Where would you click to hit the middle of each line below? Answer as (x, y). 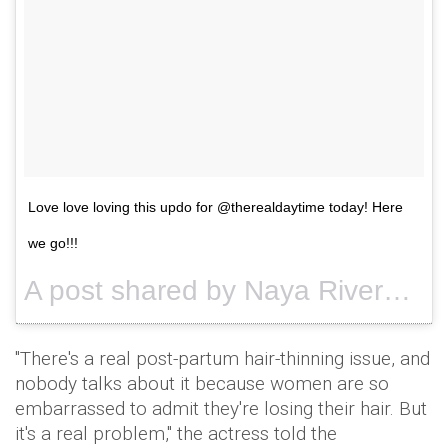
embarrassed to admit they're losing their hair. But (221, 408)
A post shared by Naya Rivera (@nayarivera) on (397, 290)
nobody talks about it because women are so (202, 383)
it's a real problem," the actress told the (176, 433)
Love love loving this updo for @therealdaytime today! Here (215, 206)
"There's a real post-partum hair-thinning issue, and (222, 358)
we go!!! (53, 242)
